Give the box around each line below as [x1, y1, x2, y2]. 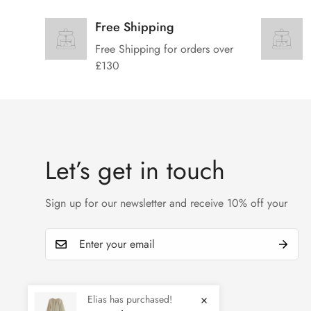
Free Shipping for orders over [95, 40, 233, 57]
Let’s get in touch [45, 152, 225, 190]
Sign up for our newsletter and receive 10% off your [45, 195, 287, 212]
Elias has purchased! [87, 292, 172, 306]
